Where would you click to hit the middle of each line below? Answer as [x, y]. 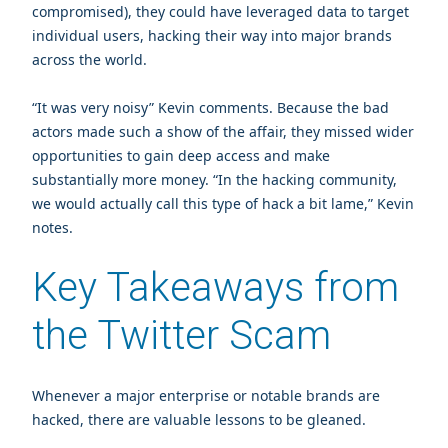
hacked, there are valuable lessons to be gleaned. [201, 419]
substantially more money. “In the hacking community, [214, 179]
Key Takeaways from [215, 287]
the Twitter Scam [181, 335]
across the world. [89, 59]
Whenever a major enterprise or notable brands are [206, 395]
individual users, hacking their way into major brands [212, 35]
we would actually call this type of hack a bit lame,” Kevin [223, 203]
